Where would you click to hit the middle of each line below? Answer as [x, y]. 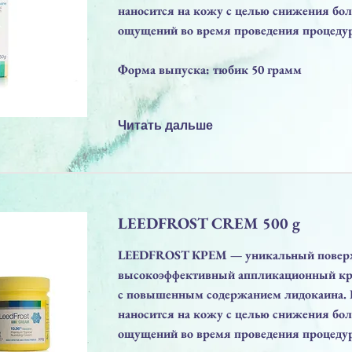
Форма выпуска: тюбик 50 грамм [210, 69]
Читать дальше [165, 125]
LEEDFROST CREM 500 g [209, 223]
